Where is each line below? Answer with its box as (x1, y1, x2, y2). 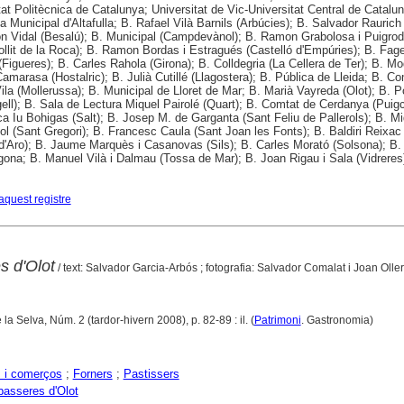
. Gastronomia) (300, 313, 376, 326)
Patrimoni (253, 313, 301, 326)
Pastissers (123, 366, 179, 381)
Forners (72, 366, 113, 381)
